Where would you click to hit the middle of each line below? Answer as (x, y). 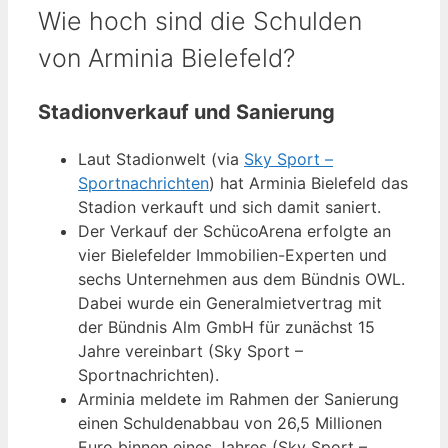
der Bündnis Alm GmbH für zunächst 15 (226, 327)
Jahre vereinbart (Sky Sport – (190, 351)
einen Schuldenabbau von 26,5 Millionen (230, 423)
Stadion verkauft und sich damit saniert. (229, 207)
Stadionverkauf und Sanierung (186, 112)
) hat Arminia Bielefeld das (308, 183)
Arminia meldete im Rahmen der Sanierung (238, 399)
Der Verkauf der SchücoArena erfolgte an (234, 231)
